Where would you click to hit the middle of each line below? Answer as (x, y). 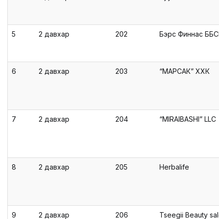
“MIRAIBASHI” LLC (188, 119)
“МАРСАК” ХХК (185, 71)
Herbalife (174, 167)
